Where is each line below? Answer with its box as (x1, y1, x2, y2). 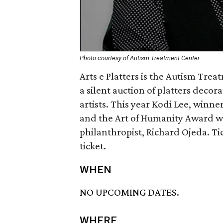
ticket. (80, 140, 106, 152)
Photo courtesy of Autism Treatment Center (80, 54, 200, 62)
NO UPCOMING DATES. (80, 186, 179, 199)
